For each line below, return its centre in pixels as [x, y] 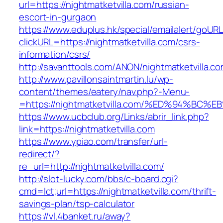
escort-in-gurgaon [58, 17]
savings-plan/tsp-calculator [77, 204]
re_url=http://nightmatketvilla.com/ [92, 167]
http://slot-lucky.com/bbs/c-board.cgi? [99, 179]
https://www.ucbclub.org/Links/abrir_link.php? [114, 117]
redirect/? [40, 154]
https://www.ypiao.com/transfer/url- [93, 142]
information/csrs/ [55, 55]
